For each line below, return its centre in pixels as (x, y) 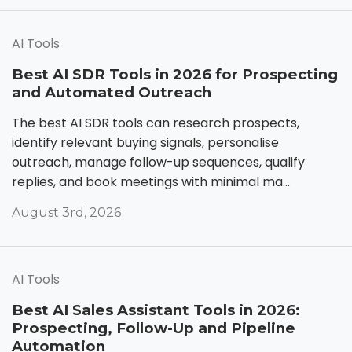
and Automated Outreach (112, 92)
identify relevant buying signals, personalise (145, 142)
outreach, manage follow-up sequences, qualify (158, 162)
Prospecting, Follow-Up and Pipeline (154, 328)
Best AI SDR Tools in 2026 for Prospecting (175, 74)
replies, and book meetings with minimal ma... (151, 181)
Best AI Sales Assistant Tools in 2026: (156, 310)
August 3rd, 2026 (66, 212)
